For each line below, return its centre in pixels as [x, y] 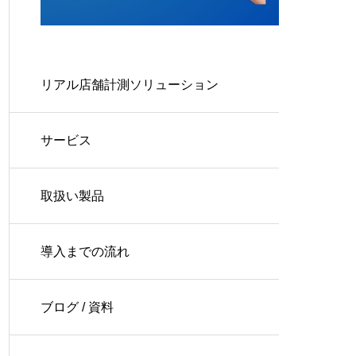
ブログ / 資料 [77, 307]
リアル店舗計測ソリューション [130, 85]
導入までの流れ [85, 252]
